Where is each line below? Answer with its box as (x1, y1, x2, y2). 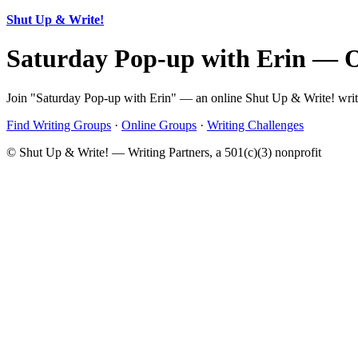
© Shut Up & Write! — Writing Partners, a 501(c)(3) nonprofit (6, 145, 321, 159)
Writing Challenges (207, 117, 304, 132)
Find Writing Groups (6, 117, 111, 132)
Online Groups (121, 117, 197, 132)
